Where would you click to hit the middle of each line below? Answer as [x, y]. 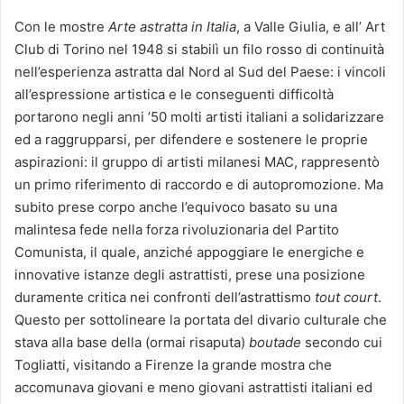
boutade [275, 342]
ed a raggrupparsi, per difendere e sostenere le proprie [191, 139]
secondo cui [342, 342]
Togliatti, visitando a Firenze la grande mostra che [173, 364]
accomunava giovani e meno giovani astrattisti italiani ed [193, 387]
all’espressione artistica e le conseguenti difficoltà [174, 94]
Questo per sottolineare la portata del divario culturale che [201, 319]
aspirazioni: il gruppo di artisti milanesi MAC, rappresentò [197, 161]
